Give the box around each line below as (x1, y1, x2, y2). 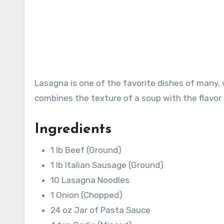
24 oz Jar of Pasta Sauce (50, 205, 150, 215)
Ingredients (34, 122, 111, 137)
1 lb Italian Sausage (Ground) (50, 160, 163, 170)
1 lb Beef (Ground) (50, 145, 121, 155)
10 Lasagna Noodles (50, 175, 129, 185)
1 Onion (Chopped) (50, 190, 122, 200)
